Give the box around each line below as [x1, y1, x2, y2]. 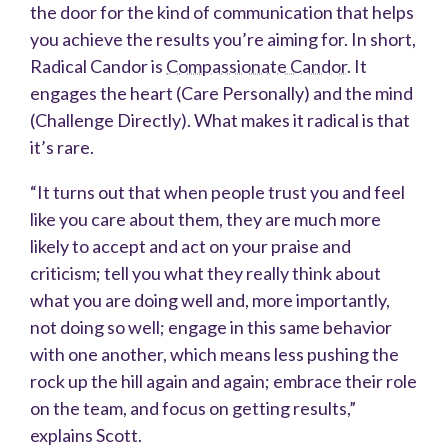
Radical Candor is [30, 55, 166, 78]
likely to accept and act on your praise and [30, 235, 351, 258]
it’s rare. [30, 136, 94, 159]
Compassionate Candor [166, 55, 347, 78]
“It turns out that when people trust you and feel [30, 181, 405, 204]
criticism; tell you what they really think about [30, 262, 381, 285]
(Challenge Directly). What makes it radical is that [30, 109, 410, 132]
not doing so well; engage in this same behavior [30, 316, 392, 339]
